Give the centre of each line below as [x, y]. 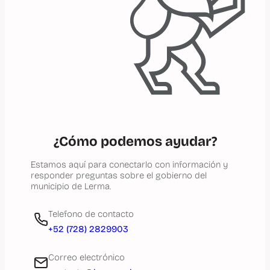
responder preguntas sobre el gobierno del [118, 175]
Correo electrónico [86, 257]
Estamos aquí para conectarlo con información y [129, 164]
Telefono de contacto [91, 214]
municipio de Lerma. [71, 186]
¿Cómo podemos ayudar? [135, 141]
